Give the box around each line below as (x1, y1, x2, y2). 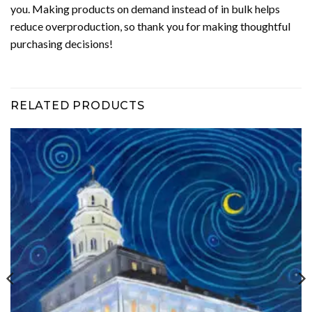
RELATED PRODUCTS (10, 99, 145, 113)
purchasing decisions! (10, 37, 113, 51)
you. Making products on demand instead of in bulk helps (10, 2, 280, 16)
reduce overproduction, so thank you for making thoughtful (10, 19, 290, 33)
